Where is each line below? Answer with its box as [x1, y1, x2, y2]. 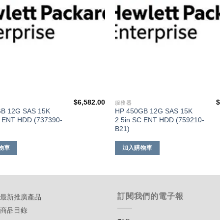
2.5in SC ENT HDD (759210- [114, 116, 204, 124]
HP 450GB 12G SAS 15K [114, 107, 192, 115]
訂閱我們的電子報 [117, 192, 184, 201]
